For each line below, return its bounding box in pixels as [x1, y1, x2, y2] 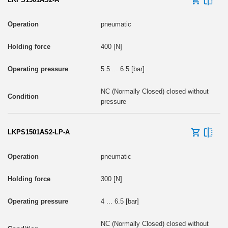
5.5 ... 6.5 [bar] [100, 65, 145, 73]
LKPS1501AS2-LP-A [8, 128, 70, 136]
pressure [100, 97, 126, 105]
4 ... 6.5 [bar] [100, 197, 139, 205]
